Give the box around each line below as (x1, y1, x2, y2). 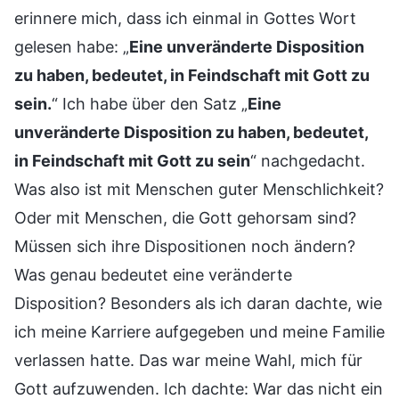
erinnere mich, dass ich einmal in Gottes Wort (14, 8, 356, 28)
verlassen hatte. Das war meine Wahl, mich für (14, 350, 362, 370)
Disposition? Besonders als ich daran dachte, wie (14, 293, 382, 313)
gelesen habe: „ (14, 37, 129, 56)
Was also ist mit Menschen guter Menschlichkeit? (14, 179, 384, 199)
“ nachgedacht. (250, 151, 365, 170)
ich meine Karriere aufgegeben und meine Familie (14, 322, 385, 341)
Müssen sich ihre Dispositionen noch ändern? (14, 236, 355, 256)
